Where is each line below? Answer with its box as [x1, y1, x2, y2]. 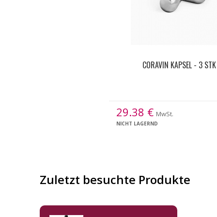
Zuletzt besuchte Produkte [40, 171, 190, 187]
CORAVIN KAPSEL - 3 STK [142, 59, 216, 71]
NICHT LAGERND [116, 120, 158, 127]
